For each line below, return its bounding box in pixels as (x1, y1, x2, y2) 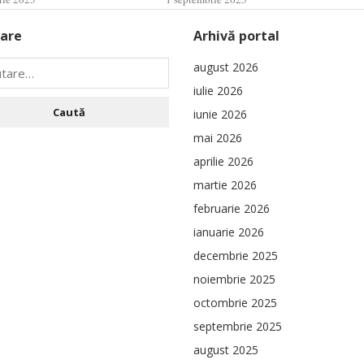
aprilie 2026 (193, 154, 253, 169)
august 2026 (193, 59, 258, 75)
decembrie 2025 (193, 248, 278, 263)
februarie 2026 (193, 201, 270, 216)
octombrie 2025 (193, 295, 277, 310)
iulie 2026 (193, 83, 243, 98)
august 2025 (193, 342, 258, 357)
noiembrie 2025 (193, 271, 275, 287)
